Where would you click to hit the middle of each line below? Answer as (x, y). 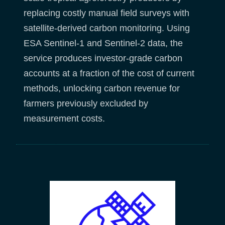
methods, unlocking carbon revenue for (102, 89)
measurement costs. (67, 119)
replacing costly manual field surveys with (106, 13)
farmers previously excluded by (86, 104)
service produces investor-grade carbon (103, 59)
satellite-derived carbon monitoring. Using (107, 28)
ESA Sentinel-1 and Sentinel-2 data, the (103, 43)
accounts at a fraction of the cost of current (109, 74)
